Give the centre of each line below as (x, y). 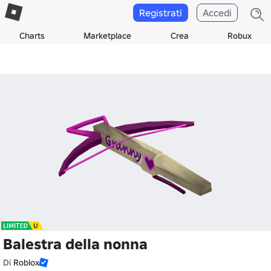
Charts (32, 36)
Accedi (217, 13)
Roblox (26, 263)
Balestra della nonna (75, 244)
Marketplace (108, 36)
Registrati (161, 13)
